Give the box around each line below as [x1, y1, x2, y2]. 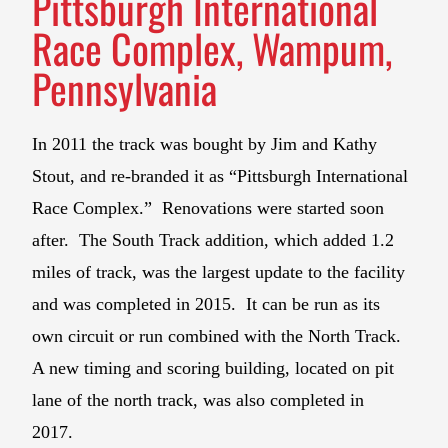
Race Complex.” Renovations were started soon [32, 197, 385, 218]
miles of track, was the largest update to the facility [32, 261, 406, 282]
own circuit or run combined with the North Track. [32, 325, 407, 346]
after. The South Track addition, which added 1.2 [32, 229, 395, 250]
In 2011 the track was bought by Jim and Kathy [32, 133, 378, 154]
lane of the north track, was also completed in [32, 389, 365, 410]
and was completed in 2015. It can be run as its [32, 293, 381, 314]
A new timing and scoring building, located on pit [32, 357, 395, 378]
